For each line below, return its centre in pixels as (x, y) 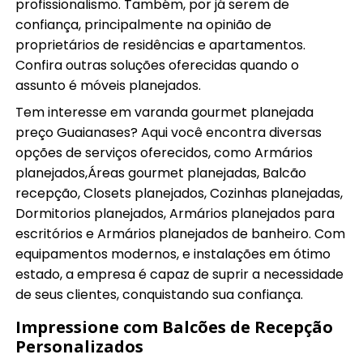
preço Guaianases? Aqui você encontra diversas (169, 132)
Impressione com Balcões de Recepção (175, 327)
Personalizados (80, 346)
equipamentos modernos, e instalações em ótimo (173, 254)
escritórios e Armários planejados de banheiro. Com (181, 233)
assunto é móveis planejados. (109, 85)
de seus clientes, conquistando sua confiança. (160, 294)
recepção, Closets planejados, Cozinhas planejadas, (179, 193)
